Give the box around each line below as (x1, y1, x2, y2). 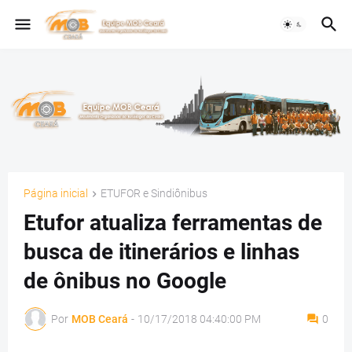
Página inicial (24, 187, 88, 200)
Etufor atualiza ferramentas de (24, 210, 322, 236)
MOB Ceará (71, 312, 128, 325)
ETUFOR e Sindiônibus (101, 187, 207, 200)
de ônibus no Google (24, 268, 226, 295)
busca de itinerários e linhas (24, 239, 299, 266)
